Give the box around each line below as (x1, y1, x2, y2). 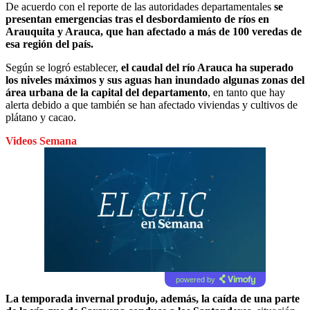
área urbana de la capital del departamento (6, 86, 208, 98)
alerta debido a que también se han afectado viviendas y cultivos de (6, 98, 298, 111)
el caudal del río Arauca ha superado (121, 61, 293, 73)
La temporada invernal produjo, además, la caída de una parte (6, 292, 300, 304)
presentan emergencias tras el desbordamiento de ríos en (6, 12, 269, 25)
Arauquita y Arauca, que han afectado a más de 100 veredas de (6, 25, 302, 37)
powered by (175, 275, 215, 284)
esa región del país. (6, 37, 93, 50)
